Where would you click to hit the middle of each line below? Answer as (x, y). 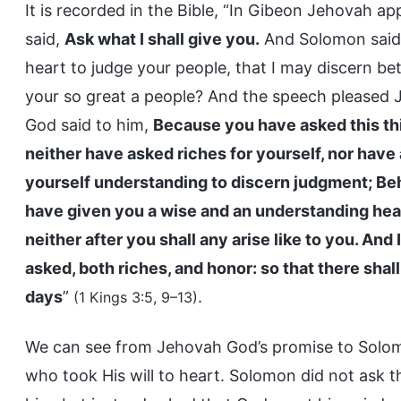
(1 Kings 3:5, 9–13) (136, 297)
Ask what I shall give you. (162, 39)
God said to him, (89, 125)
